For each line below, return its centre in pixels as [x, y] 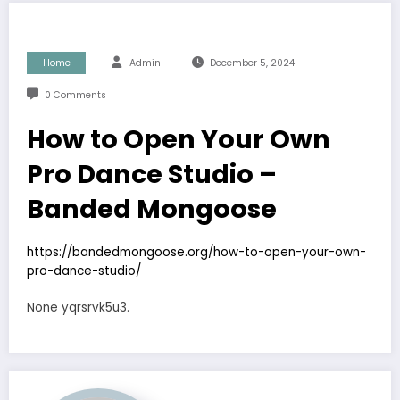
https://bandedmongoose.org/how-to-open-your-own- [196, 253]
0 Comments [75, 96]
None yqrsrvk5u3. [78, 307]
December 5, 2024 [252, 63]
